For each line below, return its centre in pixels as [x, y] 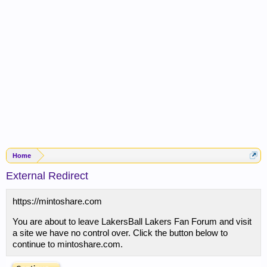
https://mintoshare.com [57, 201]
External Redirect [47, 176]
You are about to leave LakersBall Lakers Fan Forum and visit [132, 221]
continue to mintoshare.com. [68, 244]
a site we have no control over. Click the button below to [120, 233]
